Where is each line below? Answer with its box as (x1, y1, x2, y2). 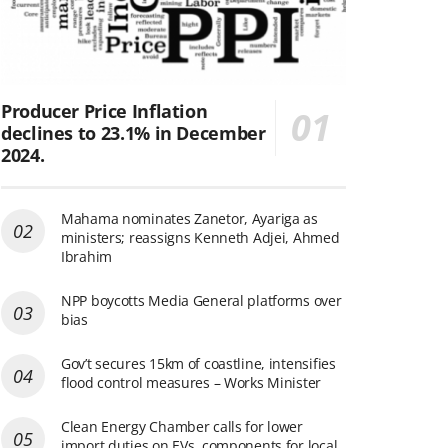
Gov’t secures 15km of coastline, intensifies (61, 353, 336, 373)
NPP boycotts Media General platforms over (61, 290, 342, 310)
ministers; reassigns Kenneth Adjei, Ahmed (61, 227, 340, 247)
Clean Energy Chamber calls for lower (61, 416, 303, 436)
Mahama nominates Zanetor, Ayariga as (61, 208, 318, 228)
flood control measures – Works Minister (61, 372, 322, 392)
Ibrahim (61, 246, 113, 266)
